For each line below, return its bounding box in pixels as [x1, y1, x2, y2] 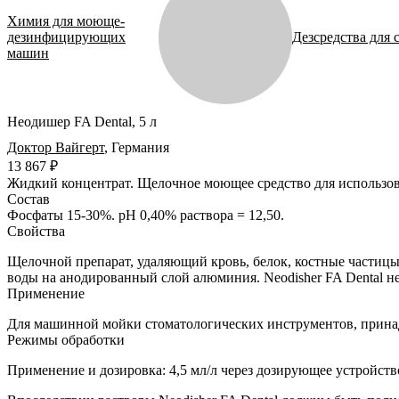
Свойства [7, 223, 65, 239]
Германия [111, 139, 169, 155]
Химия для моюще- [7, 13, 125, 29]
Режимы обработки [7, 331, 125, 347]
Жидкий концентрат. [7, 175, 134, 191]
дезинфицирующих [7, 29, 126, 45]
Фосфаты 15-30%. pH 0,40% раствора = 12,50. [7, 207, 284, 223]
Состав [7, 191, 50, 207]
